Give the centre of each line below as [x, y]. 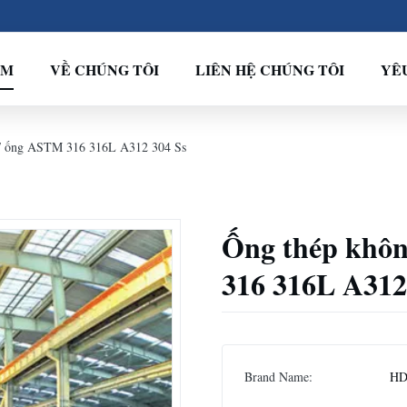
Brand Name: [278, 377]
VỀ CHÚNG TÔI [104, 69]
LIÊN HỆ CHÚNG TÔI [269, 69]
